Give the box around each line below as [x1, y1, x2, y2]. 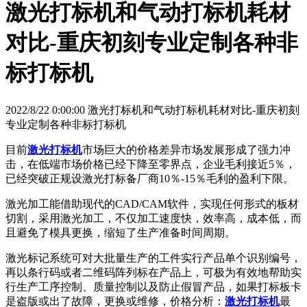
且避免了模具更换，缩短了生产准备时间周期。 [5, 226, 236, 238]
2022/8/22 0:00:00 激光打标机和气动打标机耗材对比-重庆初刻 [5, 103, 299, 116]
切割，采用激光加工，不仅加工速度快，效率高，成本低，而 [5, 212, 302, 224]
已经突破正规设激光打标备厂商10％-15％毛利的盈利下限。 [5, 172, 294, 184]
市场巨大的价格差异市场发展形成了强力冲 [82, 143, 291, 156]
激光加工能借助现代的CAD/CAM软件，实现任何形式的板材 [5, 197, 299, 210]
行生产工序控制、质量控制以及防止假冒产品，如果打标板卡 [5, 280, 302, 293]
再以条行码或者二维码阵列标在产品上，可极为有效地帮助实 [5, 266, 302, 278]
